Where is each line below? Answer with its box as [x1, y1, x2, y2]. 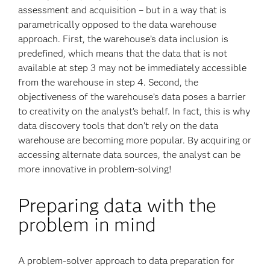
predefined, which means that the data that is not [18, 48, 228, 59]
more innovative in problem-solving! [18, 163, 172, 175]
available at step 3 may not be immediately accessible [18, 62, 247, 74]
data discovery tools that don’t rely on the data [18, 120, 219, 131]
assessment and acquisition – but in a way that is [18, 4, 227, 16]
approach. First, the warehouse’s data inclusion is [18, 33, 229, 45]
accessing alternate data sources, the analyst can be [18, 149, 241, 160]
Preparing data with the [18, 193, 217, 217]
